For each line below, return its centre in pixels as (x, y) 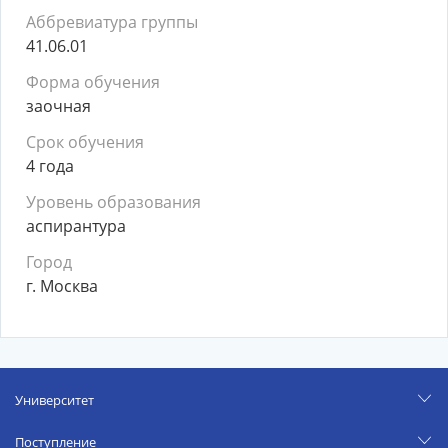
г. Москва (62, 286)
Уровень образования (113, 202)
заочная (58, 106)
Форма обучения (93, 82)
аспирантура (76, 226)
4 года (50, 166)
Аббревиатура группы (112, 22)
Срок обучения (85, 142)
